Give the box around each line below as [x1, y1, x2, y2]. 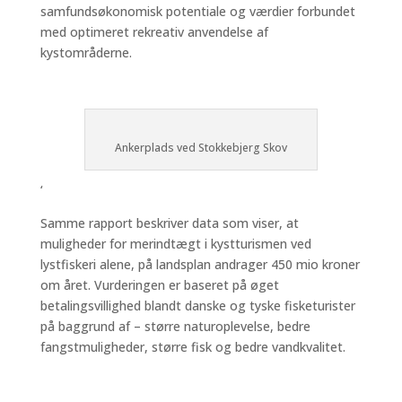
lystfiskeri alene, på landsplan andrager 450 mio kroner [39, 256, 360, 273]
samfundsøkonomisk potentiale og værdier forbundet [39, 3, 355, 20]
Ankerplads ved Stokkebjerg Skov [114, 140, 287, 155]
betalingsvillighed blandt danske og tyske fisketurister [39, 297, 355, 314]
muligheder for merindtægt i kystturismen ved [39, 235, 311, 252]
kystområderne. [39, 44, 132, 61]
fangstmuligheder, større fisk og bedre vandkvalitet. [39, 338, 345, 355]
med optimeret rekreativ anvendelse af [39, 23, 268, 40]
